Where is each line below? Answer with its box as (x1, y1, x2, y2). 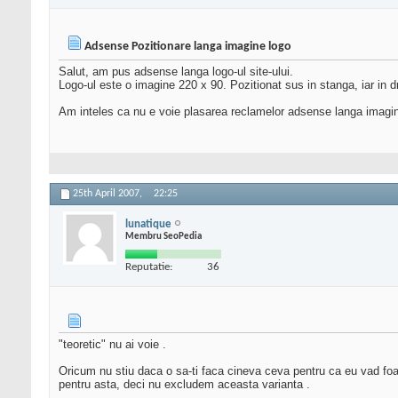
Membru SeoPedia (125, 231, 202, 242)
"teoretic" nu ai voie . (59, 338, 166, 352)
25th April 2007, (73, 188, 145, 200)
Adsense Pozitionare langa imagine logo (84, 40, 291, 54)
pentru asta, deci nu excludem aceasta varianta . (59, 378, 310, 392)
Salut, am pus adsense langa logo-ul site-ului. (59, 65, 293, 79)
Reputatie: (125, 260, 172, 273)
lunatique (125, 218, 171, 230)
